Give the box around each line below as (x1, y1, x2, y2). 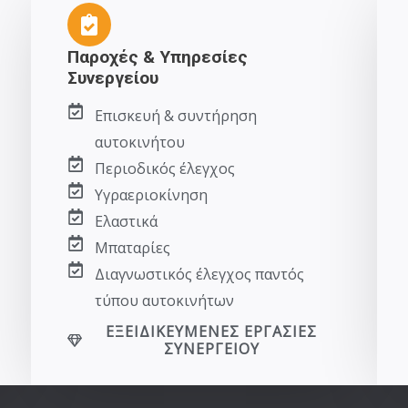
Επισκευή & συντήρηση (94, 106, 257, 126)
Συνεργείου (67, 67, 158, 88)
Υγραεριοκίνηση (94, 185, 208, 205)
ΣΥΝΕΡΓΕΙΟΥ (163, 339, 260, 359)
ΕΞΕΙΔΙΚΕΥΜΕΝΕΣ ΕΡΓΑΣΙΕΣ (106, 321, 317, 342)
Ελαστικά (94, 211, 158, 231)
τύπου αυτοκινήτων (94, 291, 234, 311)
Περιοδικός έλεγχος (94, 158, 235, 178)
